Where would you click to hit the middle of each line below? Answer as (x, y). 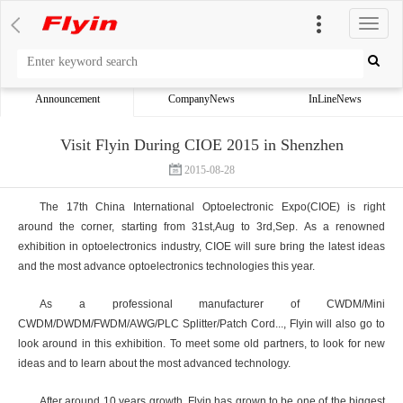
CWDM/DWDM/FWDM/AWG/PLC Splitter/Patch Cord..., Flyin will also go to (201, 324)
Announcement (67, 99)
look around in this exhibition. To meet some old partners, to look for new (201, 344)
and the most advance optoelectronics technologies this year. (166, 266)
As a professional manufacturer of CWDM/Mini (212, 304)
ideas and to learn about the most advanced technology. (154, 363)
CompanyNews (201, 99)
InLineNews (336, 99)
